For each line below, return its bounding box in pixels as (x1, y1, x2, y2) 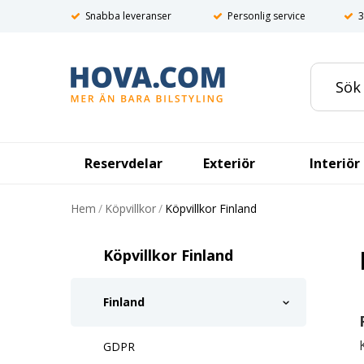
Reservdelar (84, 154, 162, 172)
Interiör (310, 154, 360, 172)
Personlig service (227, 9, 305, 23)
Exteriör (203, 154, 255, 172)
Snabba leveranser (85, 9, 171, 23)
